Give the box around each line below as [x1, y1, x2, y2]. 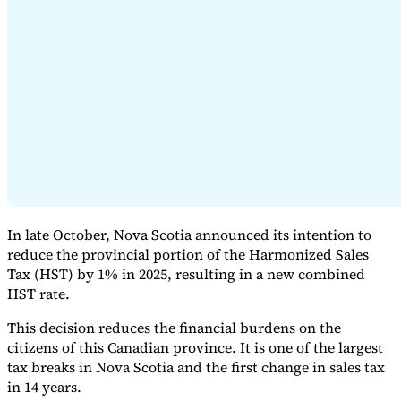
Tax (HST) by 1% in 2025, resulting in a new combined [7, 264, 365, 285]
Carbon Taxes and [208, 129, 311, 145]
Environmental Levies [7, 145, 132, 161]
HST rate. [7, 284, 70, 304]
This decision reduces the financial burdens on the [7, 318, 341, 338]
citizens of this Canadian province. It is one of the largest [7, 337, 383, 358]
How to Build [301, 113, 379, 129]
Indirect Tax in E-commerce [7, 113, 165, 129]
